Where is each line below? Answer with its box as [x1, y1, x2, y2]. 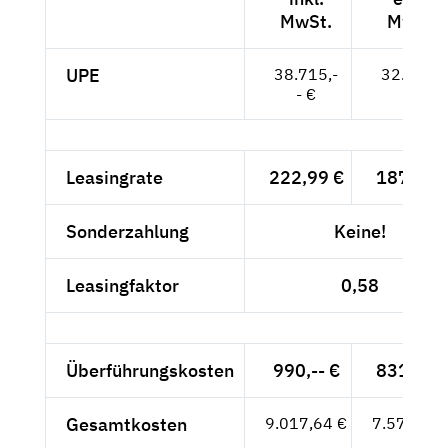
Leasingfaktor [66, 273, 179, 297]
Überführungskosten [66, 358, 234, 382]
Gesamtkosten [66, 412, 187, 436]
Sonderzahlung [66, 219, 189, 243]
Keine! [333, 219, 386, 243]
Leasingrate [66, 165, 163, 189]
